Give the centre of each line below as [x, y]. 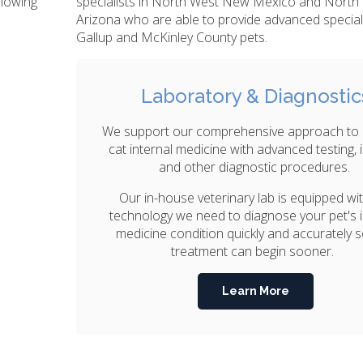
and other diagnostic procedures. [256, 167]
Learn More [256, 291]
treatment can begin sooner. [256, 251]
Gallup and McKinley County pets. [172, 37]
